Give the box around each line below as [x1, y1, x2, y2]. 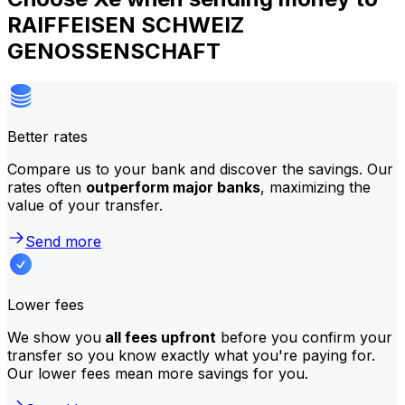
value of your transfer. [7, 195, 163, 214]
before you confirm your [216, 327, 392, 346]
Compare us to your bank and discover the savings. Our [7, 159, 393, 178]
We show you [7, 327, 101, 346]
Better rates [7, 127, 88, 146]
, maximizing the [260, 177, 371, 196]
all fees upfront [101, 327, 216, 346]
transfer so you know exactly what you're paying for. [7, 345, 375, 364]
